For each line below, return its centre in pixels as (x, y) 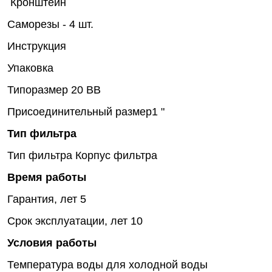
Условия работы (52, 243)
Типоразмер (39, 90)
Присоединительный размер (80, 111)
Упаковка (30, 68)
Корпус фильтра (116, 155)
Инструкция (37, 46)
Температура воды (57, 264)
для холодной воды (157, 264)
